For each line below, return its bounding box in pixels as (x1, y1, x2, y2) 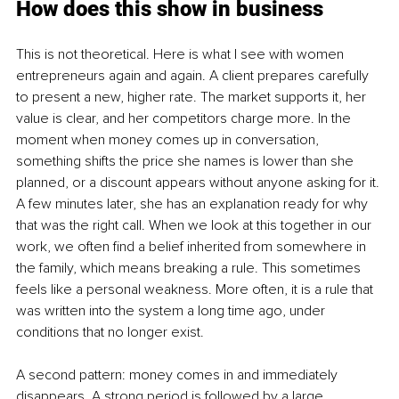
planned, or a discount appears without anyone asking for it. (16, 174, 383, 192)
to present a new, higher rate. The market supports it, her (16, 88, 370, 107)
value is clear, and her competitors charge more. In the (16, 110, 354, 128)
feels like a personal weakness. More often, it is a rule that (16, 281, 377, 299)
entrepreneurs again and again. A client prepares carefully (16, 67, 372, 85)
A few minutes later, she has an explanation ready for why (16, 195, 371, 214)
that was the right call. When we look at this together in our (16, 216, 375, 235)
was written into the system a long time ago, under (16, 302, 329, 321)
